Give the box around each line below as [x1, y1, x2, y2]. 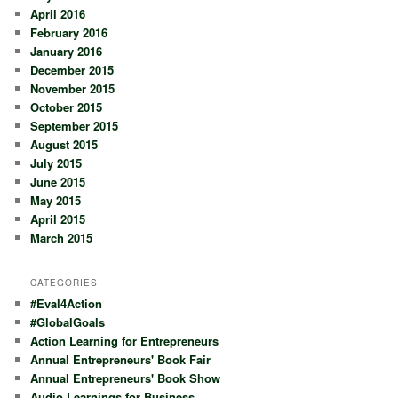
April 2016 [30, 5, 86, 23]
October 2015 [30, 99, 103, 116]
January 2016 [30, 43, 103, 60]
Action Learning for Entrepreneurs [30, 331, 219, 349]
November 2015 [30, 80, 115, 98]
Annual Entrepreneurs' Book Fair [30, 350, 211, 368]
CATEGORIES [30, 275, 99, 289]
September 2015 [30, 117, 119, 135]
